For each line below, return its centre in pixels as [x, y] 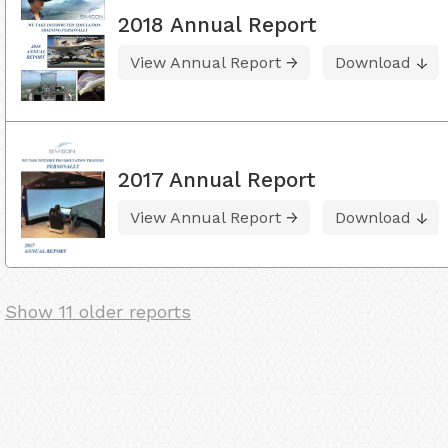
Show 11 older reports [98, 312]
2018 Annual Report [217, 24]
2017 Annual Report [217, 180]
